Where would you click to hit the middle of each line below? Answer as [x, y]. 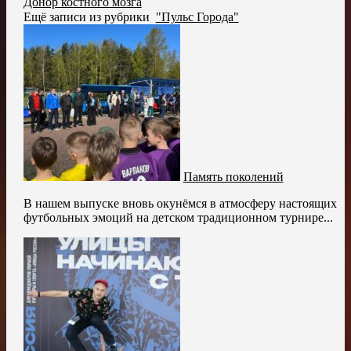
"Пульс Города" [197, 16]
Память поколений [233, 176]
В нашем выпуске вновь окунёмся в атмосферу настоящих [180, 203]
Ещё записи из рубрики [89, 16]
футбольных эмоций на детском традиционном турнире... [178, 217]
